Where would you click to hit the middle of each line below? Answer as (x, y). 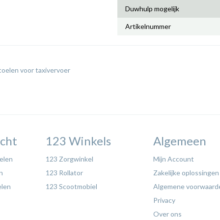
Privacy (165, 200)
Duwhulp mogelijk (152, 9)
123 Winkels (78, 141)
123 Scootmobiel (71, 186)
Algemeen (180, 141)
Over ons (168, 214)
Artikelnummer (148, 26)
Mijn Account (174, 159)
